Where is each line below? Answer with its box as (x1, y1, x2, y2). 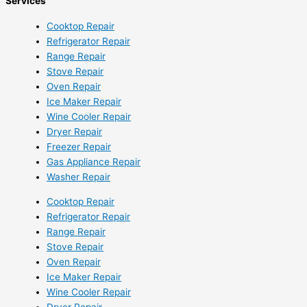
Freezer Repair (47, 141, 111, 153)
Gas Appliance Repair (47, 156, 140, 168)
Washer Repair (47, 171, 110, 183)
